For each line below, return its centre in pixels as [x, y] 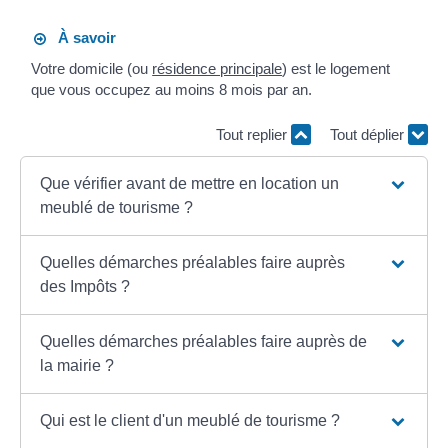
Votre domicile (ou [92, 69]
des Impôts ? [85, 286]
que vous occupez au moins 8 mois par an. [172, 90]
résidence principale [217, 69]
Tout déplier [369, 135]
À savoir [81, 37]
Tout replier [253, 135]
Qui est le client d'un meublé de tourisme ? [190, 420]
